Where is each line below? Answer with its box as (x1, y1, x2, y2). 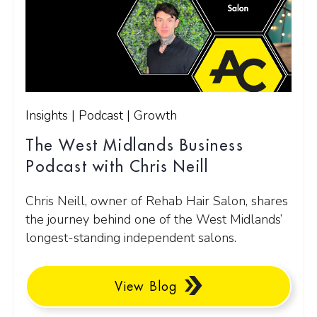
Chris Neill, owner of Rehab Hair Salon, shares (25, 192, 288, 210)
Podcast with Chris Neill (25, 159, 209, 175)
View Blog (114, 279, 178, 293)
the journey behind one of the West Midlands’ (25, 211, 282, 229)
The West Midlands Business (25, 138, 244, 154)
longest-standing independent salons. (25, 229, 236, 247)
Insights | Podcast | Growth (25, 107, 177, 125)
